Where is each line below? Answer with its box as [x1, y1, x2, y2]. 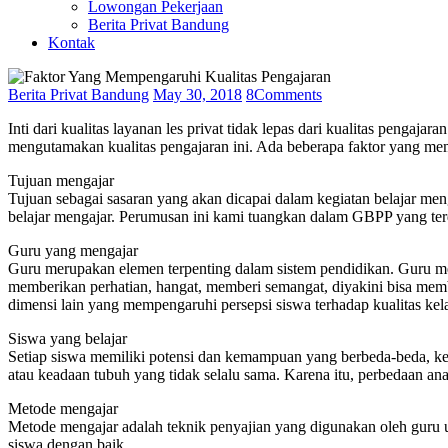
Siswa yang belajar [8, 330, 127, 348]
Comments [254, 86, 322, 104]
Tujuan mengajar [8, 172, 114, 190]
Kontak [48, 34, 95, 52]
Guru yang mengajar [8, 242, 138, 260]
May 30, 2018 [153, 86, 242, 104]
